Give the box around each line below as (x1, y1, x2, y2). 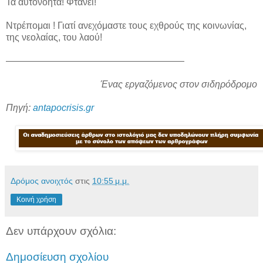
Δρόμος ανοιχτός (11, 176, 73, 186)
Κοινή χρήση (16, 195, 56, 204)
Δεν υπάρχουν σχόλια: (6, 225, 116, 238)
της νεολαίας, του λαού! (6, 32, 102, 43)
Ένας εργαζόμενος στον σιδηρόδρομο (100, 79, 257, 90)
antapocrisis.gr (33, 103, 94, 113)
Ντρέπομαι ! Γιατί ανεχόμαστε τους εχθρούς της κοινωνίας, (6, 21, 247, 31)
